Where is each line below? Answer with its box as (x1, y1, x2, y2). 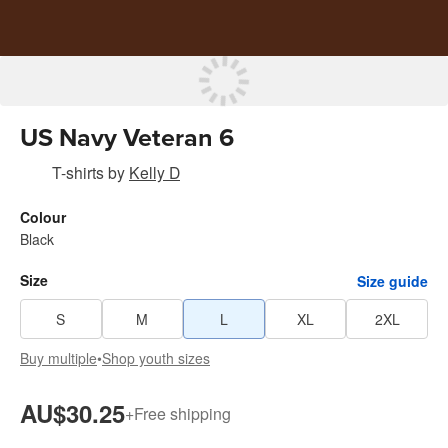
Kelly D (129, 161, 180, 183)
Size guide (357, 270, 428, 291)
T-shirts (52, 161, 104, 183)
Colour (20, 207, 66, 227)
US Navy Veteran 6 (20, 123, 234, 153)
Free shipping (134, 401, 231, 425)
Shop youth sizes (102, 348, 210, 368)
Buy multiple (20, 348, 97, 368)
